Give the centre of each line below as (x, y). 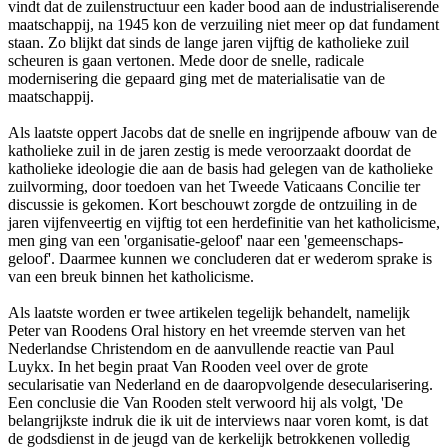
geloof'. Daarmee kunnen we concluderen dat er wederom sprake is (220, 258)
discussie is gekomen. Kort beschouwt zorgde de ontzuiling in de (212, 204)
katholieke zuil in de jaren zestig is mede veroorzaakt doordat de (209, 150)
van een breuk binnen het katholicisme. (131, 276)
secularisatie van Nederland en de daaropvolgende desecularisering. (220, 384)
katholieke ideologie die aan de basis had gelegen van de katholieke (220, 168)
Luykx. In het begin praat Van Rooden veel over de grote (188, 366)
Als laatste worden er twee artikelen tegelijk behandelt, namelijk (209, 312)
